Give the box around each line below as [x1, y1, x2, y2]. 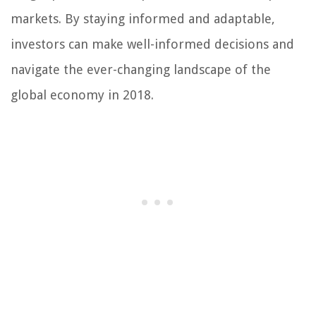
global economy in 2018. [11, 87, 154, 103]
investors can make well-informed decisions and [11, 37, 294, 52]
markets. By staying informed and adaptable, [11, 11, 275, 27]
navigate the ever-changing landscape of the [11, 62, 271, 78]
